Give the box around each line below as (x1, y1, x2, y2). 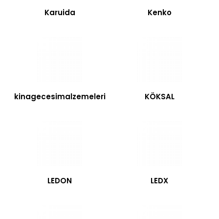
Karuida (44, 7, 75, 18)
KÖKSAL (144, 91, 175, 102)
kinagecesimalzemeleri (14, 91, 106, 102)
